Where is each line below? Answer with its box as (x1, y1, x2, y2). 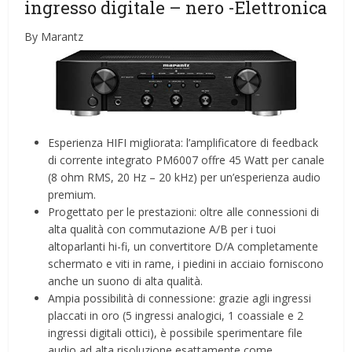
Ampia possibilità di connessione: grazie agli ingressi (48, 291, 312, 306)
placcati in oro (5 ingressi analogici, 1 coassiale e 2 (48, 308, 304, 324)
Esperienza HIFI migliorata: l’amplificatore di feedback (48, 135, 319, 151)
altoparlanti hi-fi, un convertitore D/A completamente (48, 239, 319, 255)
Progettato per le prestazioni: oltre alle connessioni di (48, 204, 320, 220)
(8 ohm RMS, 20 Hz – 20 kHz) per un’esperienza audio (48, 170, 321, 185)
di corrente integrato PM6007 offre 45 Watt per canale (48, 152, 325, 168)
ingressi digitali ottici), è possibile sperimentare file (48, 325, 303, 341)
